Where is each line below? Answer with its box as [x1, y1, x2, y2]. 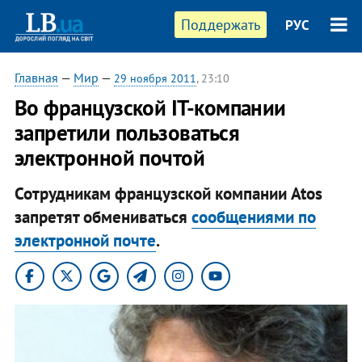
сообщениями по [191, 205, 316, 228]
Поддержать [181, 15, 261, 34]
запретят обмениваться [14, 205, 192, 228]
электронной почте [14, 229, 156, 251]
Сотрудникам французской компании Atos [14, 182, 322, 204]
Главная [14, 69, 58, 86]
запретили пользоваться [14, 119, 240, 146]
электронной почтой [14, 144, 205, 171]
